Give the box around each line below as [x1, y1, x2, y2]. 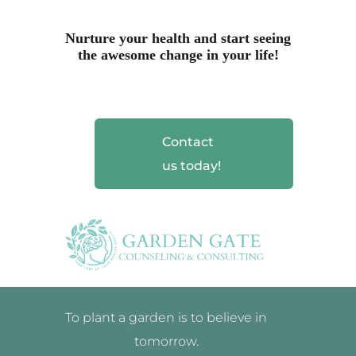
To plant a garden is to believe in [65, 310, 267, 325]
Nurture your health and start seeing [65, 30, 291, 46]
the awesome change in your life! [77, 47, 279, 63]
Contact [162, 134, 214, 149]
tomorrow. [133, 334, 199, 349]
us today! [162, 158, 221, 173]
